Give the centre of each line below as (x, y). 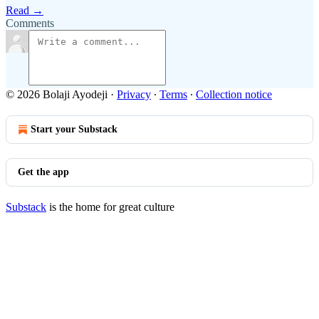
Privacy (134, 94)
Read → (25, 10)
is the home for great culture (110, 207)
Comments (30, 23)
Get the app (43, 172)
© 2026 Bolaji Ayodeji (57, 94)
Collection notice (234, 94)
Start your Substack (74, 129)
